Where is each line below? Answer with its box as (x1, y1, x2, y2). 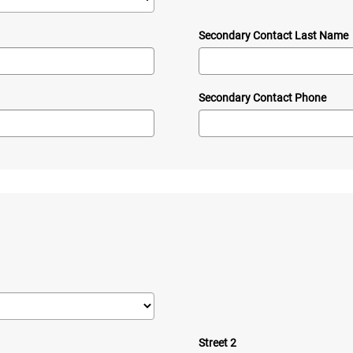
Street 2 (199, 336, 236, 350)
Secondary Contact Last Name (199, 29, 348, 43)
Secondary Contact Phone (199, 91, 326, 105)
